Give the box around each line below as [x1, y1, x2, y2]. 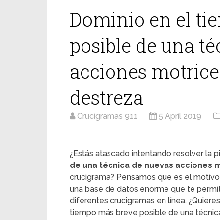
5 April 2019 [159, 111, 201, 121]
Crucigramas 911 [77, 111, 137, 121]
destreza [70, 85, 143, 110]
